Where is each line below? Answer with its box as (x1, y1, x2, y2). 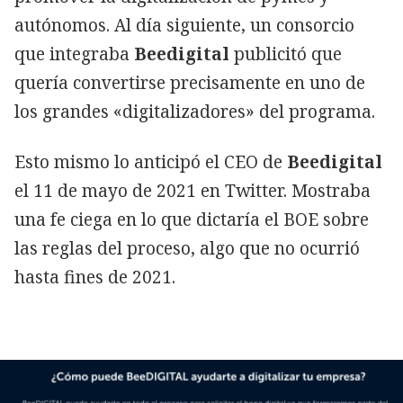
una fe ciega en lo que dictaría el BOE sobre (14, 207, 369, 231)
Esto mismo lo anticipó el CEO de (14, 149, 282, 174)
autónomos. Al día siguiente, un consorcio (14, 13, 354, 37)
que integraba (14, 41, 134, 66)
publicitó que (229, 41, 342, 66)
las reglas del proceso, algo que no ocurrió (14, 236, 360, 260)
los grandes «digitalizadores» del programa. (14, 99, 375, 123)
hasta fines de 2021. (14, 264, 175, 289)
